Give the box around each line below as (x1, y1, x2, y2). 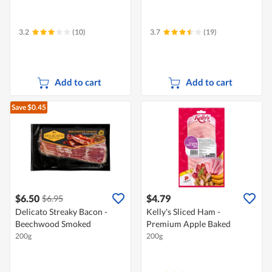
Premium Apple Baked (146, 219, 231, 229)
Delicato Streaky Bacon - (15, 206, 107, 217)
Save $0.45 (12, 103, 46, 112)
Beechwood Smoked (15, 219, 91, 229)
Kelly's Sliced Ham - (146, 206, 220, 217)
